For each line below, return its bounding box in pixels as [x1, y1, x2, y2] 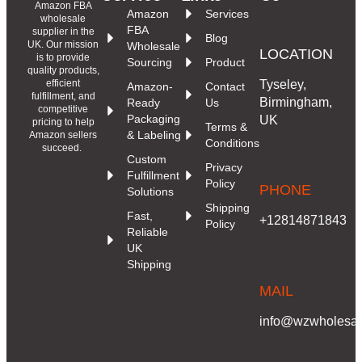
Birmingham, [259, 95, 333, 109]
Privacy [205, 160, 242, 174]
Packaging [126, 112, 180, 125]
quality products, [27, 64, 99, 76]
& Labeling [126, 128, 181, 141]
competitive [38, 103, 89, 115]
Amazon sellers [29, 128, 98, 141]
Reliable [126, 225, 168, 238]
